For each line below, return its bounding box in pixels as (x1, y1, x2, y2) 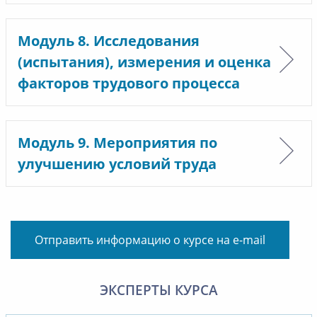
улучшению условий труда (17, 154, 217, 173)
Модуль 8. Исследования (17, 31, 200, 50)
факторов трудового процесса (17, 74, 240, 93)
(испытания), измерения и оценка (17, 52, 271, 71)
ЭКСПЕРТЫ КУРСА (99, 281, 218, 299)
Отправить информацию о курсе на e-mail (35, 232, 265, 248)
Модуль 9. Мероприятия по (17, 133, 217, 152)
